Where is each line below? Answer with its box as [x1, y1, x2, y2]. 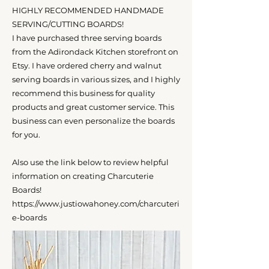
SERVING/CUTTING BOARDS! [12, 19, 124, 29]
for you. [12, 129, 40, 139]
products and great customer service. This [12, 101, 174, 112]
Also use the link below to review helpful [12, 157, 169, 167]
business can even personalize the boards [12, 115, 175, 125]
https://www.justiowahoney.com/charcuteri [12, 198, 180, 208]
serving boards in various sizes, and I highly [12, 74, 180, 84]
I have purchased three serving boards [12, 32, 162, 43]
